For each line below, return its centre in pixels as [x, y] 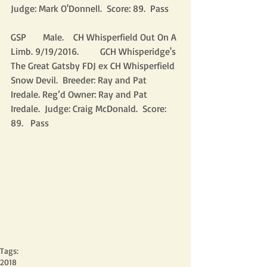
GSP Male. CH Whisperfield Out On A [95, 37]
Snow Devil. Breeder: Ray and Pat [80, 80]
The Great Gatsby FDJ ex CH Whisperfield [94, 66]
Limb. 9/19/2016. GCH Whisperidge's [94, 51]
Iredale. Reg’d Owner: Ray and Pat [80, 94]
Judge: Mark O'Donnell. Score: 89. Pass [90, 8]
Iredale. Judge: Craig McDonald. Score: [90, 108]
